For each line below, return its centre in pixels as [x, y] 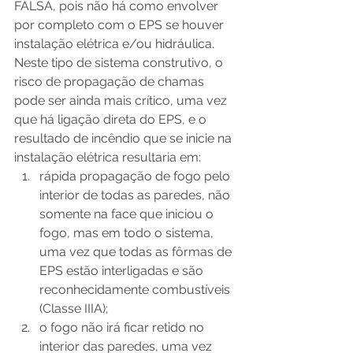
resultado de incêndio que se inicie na [124, 138]
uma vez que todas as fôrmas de [137, 251]
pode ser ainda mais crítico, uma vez [122, 100]
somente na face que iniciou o [128, 214]
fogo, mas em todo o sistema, [128, 232]
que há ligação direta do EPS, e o [112, 119]
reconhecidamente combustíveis [136, 289]
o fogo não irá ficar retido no [123, 327]
